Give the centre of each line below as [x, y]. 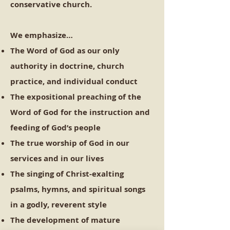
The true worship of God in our [70, 143]
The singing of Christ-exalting [67, 174]
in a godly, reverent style [59, 205]
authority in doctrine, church [67, 66]
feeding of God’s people [55, 128]
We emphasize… [42, 35]
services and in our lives [57, 158]
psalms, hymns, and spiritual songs [78, 189]
